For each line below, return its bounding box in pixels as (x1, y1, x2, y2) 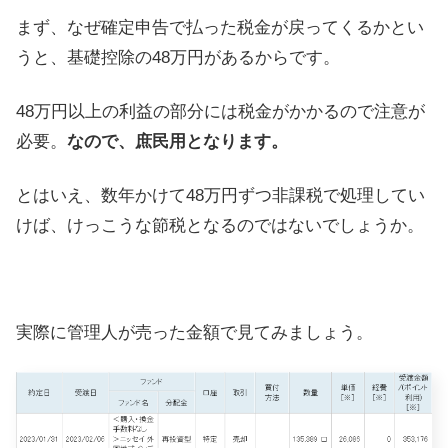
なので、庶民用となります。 (67, 131, 288, 151)
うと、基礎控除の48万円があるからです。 (16, 47, 340, 67)
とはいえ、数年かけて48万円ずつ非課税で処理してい (16, 185, 425, 205)
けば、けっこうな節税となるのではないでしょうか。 (16, 215, 424, 235)
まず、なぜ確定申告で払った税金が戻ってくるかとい (16, 17, 424, 37)
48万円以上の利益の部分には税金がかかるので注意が (16, 101, 425, 121)
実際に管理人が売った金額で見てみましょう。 (16, 323, 373, 343)
